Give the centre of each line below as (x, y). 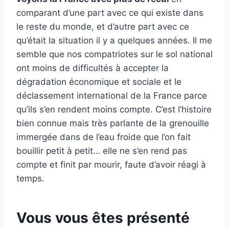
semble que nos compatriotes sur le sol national (114, 54)
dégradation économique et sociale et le (99, 82)
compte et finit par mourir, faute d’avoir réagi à (111, 165)
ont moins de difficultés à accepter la (93, 68)
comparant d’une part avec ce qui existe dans (110, 13)
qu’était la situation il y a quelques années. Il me (114, 41)
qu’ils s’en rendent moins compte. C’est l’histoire (114, 110)
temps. (30, 179)
